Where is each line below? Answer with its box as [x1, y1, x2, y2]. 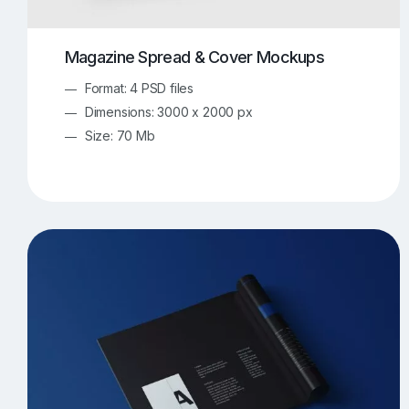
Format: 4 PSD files [84, 79, 194, 96]
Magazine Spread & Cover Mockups [64, 47, 325, 67]
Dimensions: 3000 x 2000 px [84, 103, 253, 120]
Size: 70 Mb [84, 127, 155, 143]
